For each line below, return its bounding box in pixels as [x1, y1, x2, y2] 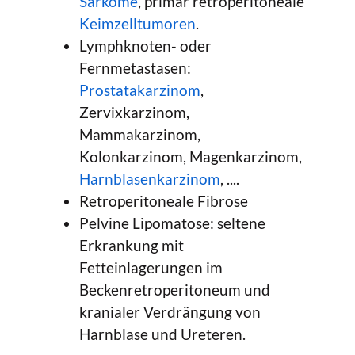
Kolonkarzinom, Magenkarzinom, [79, 147, 302, 166]
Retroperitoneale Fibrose [79, 191, 248, 210]
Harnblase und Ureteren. [79, 324, 246, 343]
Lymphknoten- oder [79, 36, 212, 55]
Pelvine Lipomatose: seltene [79, 213, 265, 232]
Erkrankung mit [79, 235, 184, 254]
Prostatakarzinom [79, 80, 200, 99]
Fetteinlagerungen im [79, 258, 223, 277]
